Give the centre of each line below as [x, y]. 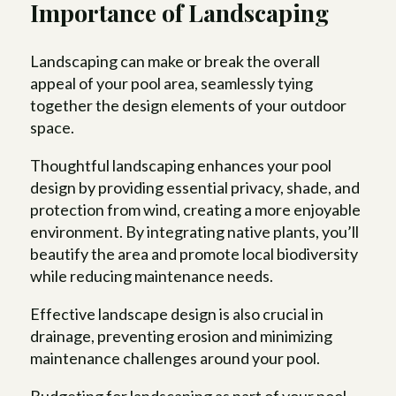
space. [53, 128]
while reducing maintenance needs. [152, 276]
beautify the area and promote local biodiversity [194, 254]
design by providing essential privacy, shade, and [195, 188]
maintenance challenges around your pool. [175, 358]
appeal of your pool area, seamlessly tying [172, 84]
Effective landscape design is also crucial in [177, 314]
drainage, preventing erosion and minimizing [182, 336]
